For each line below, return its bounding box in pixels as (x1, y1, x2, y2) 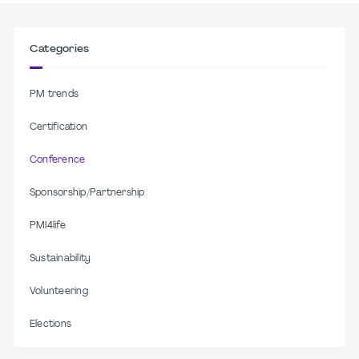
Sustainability (30, 254, 91, 264)
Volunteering (30, 287, 88, 297)
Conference (30, 155, 86, 166)
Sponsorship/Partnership (30, 188, 145, 199)
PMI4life (30, 221, 66, 232)
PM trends (30, 90, 79, 100)
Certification (30, 123, 88, 133)
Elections (30, 320, 72, 330)
